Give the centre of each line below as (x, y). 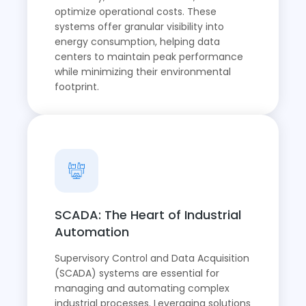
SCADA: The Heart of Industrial (148, 214)
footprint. (77, 87)
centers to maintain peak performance (149, 57)
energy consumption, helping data (137, 42)
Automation (92, 232)
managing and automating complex (142, 288)
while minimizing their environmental (143, 72)
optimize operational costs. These (136, 12)
